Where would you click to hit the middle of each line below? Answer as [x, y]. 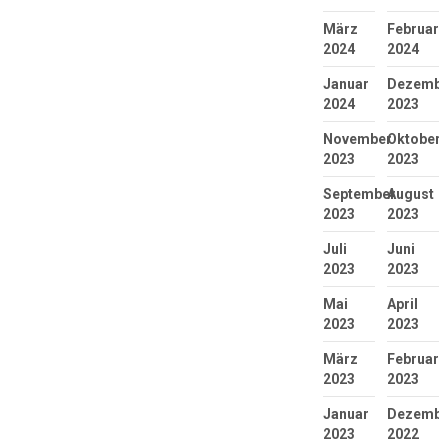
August [410, 193]
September [359, 193]
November [357, 138]
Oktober [413, 138]
